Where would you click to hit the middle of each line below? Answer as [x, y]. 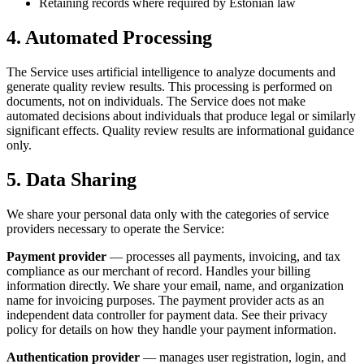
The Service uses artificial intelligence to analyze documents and [171, 72]
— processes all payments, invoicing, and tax [223, 256]
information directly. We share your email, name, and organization [175, 285]
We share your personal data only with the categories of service [168, 214]
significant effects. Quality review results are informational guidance [180, 131]
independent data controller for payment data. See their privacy [167, 314]
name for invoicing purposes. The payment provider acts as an [165, 300]
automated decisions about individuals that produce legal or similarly [181, 116]
